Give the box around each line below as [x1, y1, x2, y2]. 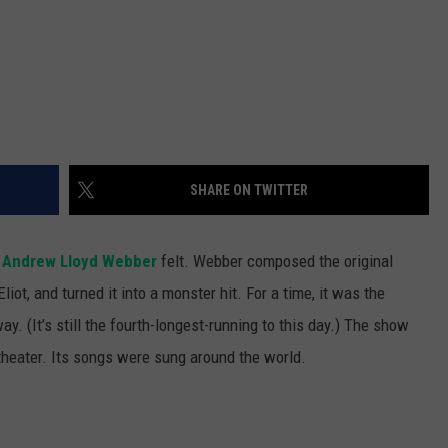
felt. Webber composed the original [157, 250, 393, 271]
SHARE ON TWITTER [190, 181, 308, 198]
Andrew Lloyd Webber [2, 250, 157, 271]
